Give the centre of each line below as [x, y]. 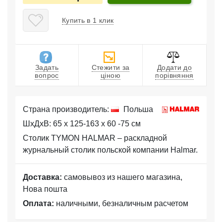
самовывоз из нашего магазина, [122, 177]
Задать [47, 67]
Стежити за [111, 67]
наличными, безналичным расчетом [121, 203]
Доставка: [42, 177]
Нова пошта [45, 189]
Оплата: [38, 203]
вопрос [47, 75]
